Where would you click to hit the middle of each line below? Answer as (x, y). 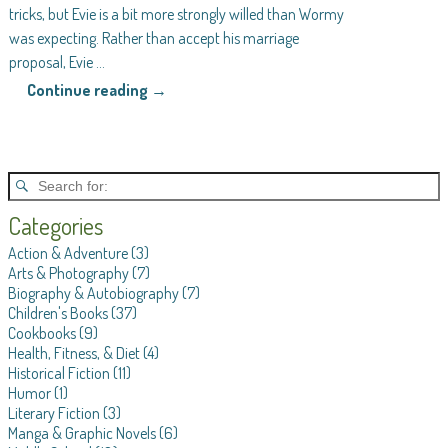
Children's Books (58, 312)
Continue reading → (97, 89)
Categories (55, 225)
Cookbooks (42, 332)
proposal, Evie (52, 61)
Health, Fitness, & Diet (74, 352)
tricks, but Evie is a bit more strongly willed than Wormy (176, 13)
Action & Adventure (68, 252)
